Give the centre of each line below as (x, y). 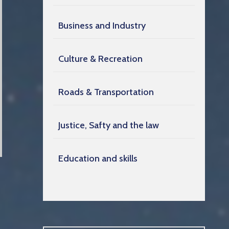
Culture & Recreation (100, 59)
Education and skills (98, 159)
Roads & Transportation (106, 92)
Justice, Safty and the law (109, 125)
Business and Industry (102, 26)
